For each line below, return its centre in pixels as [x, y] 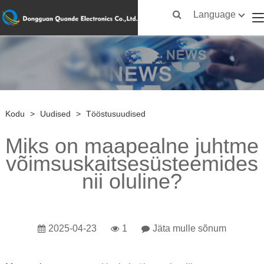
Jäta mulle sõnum [189, 229]
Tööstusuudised [115, 114]
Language [215, 14]
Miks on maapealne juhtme [132, 146]
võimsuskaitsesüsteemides [132, 164]
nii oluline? [132, 181]
